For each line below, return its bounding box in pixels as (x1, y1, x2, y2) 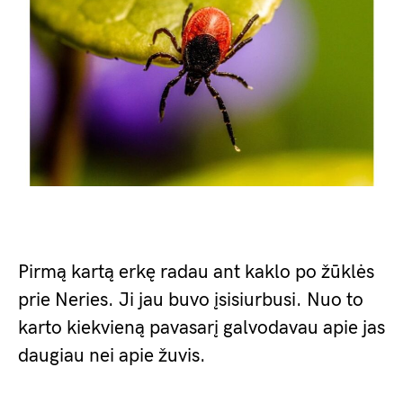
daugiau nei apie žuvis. (18, 345, 206, 368)
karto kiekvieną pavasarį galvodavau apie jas (18, 317, 385, 340)
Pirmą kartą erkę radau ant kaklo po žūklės (18, 261, 374, 284)
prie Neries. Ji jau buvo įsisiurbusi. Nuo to (18, 289, 363, 312)
